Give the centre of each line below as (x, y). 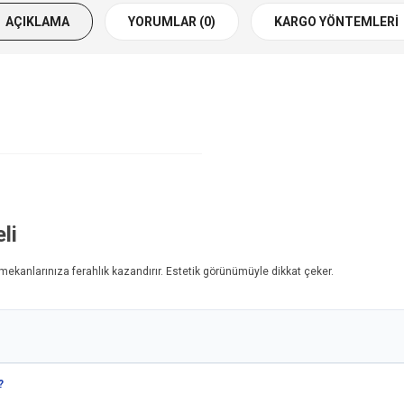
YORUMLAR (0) (172, 22)
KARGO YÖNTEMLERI (336, 22)
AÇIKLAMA (37, 22)
